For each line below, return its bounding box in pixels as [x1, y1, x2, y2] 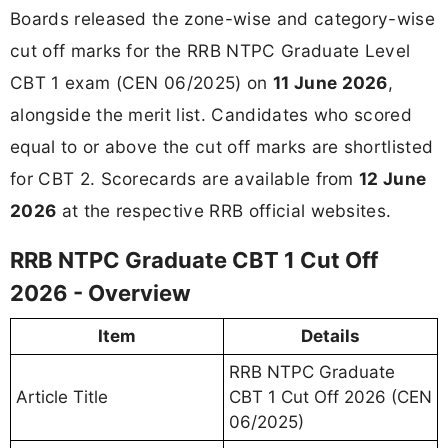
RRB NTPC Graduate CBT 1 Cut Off [10, 247, 378, 274]
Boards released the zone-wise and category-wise [10, 7, 436, 29]
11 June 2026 [272, 71, 388, 93]
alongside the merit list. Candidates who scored [10, 103, 413, 125]
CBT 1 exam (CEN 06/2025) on [10, 71, 273, 93]
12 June [359, 167, 427, 189]
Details [301, 326, 360, 347]
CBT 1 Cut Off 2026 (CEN [229, 387, 432, 408]
